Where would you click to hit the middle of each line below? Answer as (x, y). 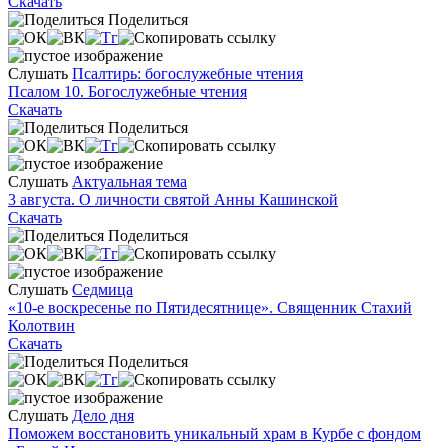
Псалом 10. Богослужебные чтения (127, 91)
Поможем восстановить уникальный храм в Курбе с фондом (214, 433)
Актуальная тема (129, 181)
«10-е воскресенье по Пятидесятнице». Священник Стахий (210, 307)
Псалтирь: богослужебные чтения (187, 73)
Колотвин (41, 325)
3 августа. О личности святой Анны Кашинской (173, 199)
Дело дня (103, 415)
